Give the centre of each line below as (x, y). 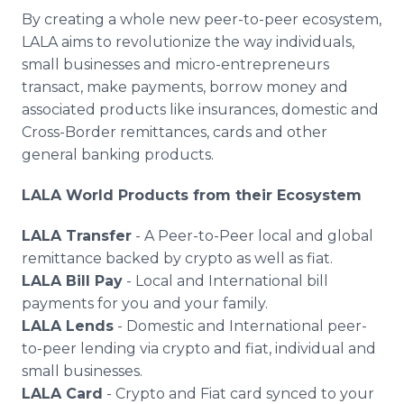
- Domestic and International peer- (240, 326)
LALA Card (62, 394)
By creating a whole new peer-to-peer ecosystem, (202, 19)
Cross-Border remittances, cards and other (174, 132)
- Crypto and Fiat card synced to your (239, 394)
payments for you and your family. (145, 303)
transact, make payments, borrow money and (185, 87)
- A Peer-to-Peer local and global (252, 236)
